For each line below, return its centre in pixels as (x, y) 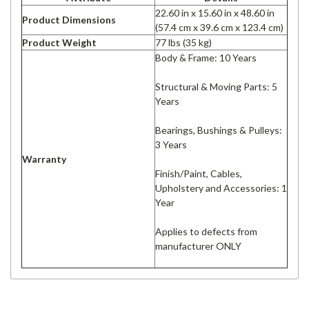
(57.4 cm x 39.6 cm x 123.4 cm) (219, 27)
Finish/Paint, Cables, (199, 173)
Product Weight (59, 42)
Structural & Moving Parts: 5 (216, 86)
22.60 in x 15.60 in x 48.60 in (215, 12)
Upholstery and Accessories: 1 (221, 188)
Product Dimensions (69, 19)
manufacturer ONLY (198, 246)
